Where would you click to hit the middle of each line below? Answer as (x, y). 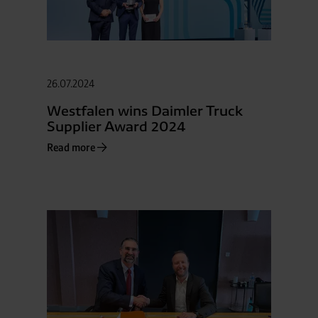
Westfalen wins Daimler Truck (144, 110)
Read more (71, 147)
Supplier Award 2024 (116, 126)
